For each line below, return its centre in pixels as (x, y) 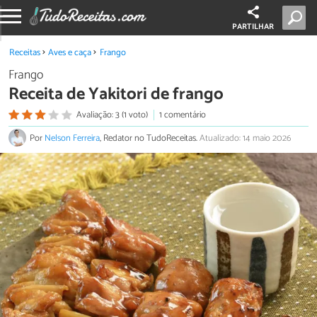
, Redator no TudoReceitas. (150, 139)
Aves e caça (70, 53)
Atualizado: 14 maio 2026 (245, 139)
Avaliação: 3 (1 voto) (112, 115)
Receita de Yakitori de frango (116, 94)
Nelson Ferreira (72, 139)
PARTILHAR (253, 27)
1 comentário (182, 115)
